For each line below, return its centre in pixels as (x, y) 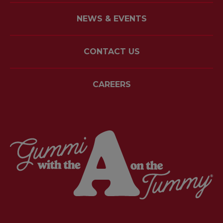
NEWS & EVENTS (111, 18)
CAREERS (111, 84)
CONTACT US (111, 51)
